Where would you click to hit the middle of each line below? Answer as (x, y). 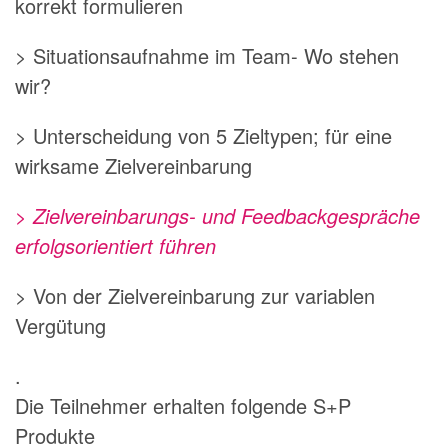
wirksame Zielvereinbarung (133, 165)
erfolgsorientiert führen (115, 245)
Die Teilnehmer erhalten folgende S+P (183, 405)
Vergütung (60, 325)
